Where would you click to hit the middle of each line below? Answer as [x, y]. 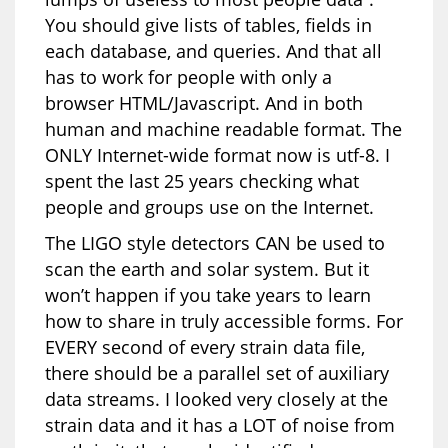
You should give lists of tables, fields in [208, 24]
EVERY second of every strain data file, [205, 346]
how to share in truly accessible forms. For [224, 320]
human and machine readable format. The [223, 128]
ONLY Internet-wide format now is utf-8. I [217, 154]
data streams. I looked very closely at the [216, 398]
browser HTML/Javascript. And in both [204, 102]
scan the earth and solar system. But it [207, 268]
